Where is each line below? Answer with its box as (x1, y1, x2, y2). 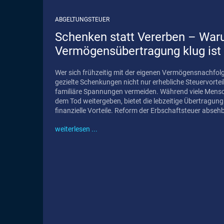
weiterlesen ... (55, 125, 97, 133)
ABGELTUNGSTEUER (55, 16, 109, 23)
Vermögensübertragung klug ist (55, 44, 221, 58)
